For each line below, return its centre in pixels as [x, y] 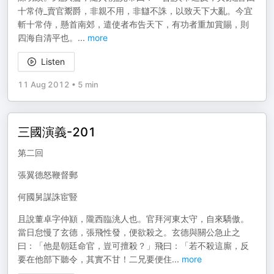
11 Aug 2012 [44, 84]
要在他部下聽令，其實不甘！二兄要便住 [95, 259]
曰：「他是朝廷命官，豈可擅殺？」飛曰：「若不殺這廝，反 [133, 246]
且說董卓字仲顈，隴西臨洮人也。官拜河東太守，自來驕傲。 [133, 219]
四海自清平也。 [48, 38]
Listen [53, 61]
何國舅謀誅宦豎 [48, 197]
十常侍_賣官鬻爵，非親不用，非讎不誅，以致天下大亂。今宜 [135, 11]
